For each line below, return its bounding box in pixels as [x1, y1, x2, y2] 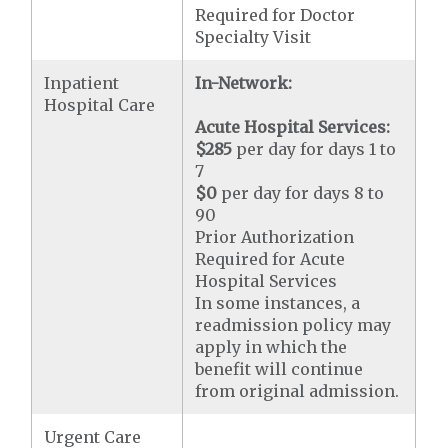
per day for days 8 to [217, 182, 385, 203]
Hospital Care [44, 94, 156, 115]
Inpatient [44, 72, 120, 93]
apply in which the [195, 336, 348, 357]
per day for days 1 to [232, 138, 397, 159]
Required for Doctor [195, 4, 356, 25]
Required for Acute [195, 248, 346, 269]
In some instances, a [195, 292, 361, 313]
